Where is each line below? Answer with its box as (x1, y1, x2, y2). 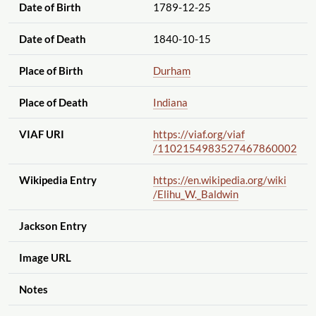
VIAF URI (18, 128, 64, 141)
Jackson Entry (18, 219, 87, 233)
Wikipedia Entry (18, 174, 97, 187)
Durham (152, 64, 190, 78)
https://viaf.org (152, 128, 223, 141)
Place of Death (18, 96, 88, 109)
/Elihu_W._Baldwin (152, 188, 238, 201)
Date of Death (18, 32, 86, 46)
